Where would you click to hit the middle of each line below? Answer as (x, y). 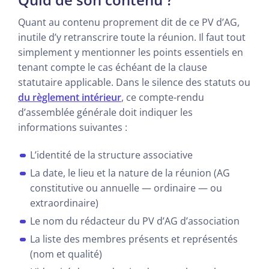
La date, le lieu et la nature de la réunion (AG (130, 173)
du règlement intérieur (70, 97)
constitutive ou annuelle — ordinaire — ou (126, 188)
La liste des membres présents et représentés (134, 239)
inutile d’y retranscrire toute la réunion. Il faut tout (132, 37)
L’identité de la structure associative (111, 155)
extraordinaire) (64, 203)
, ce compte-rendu (163, 97)
